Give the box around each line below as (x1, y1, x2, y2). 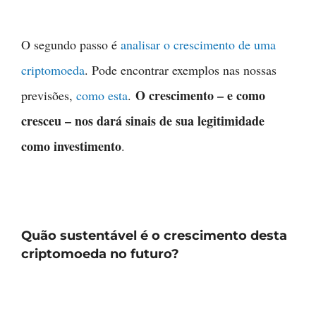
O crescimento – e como (135, 86, 265, 105)
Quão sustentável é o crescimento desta (21, 228, 287, 244)
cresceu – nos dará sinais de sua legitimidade (21, 111, 265, 130)
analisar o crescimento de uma (121, 36, 276, 54)
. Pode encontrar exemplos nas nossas (85, 61, 276, 79)
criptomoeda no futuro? (21, 246, 179, 262)
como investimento (21, 137, 121, 156)
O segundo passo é (21, 36, 121, 54)
